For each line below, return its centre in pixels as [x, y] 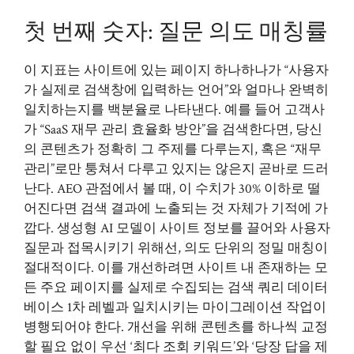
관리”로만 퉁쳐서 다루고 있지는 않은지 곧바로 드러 [176, 169]
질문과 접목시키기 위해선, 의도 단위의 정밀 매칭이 [176, 248]
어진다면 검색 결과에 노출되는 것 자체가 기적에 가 [176, 208]
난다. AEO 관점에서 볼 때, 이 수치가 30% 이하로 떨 [172, 188]
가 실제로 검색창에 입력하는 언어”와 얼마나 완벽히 [176, 90]
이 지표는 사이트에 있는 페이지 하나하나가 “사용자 [176, 70]
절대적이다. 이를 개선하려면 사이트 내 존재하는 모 [176, 267]
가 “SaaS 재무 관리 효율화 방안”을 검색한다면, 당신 [173, 129]
